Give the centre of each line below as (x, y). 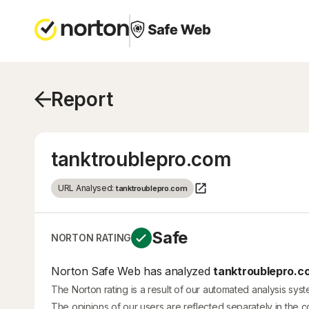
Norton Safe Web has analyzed (132, 271)
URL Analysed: (87, 188)
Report (82, 99)
